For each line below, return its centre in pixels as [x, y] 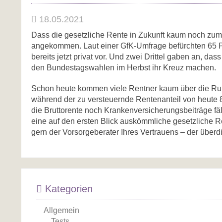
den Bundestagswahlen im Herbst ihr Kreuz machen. [124, 68]
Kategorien [67, 189]
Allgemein [61, 210]
